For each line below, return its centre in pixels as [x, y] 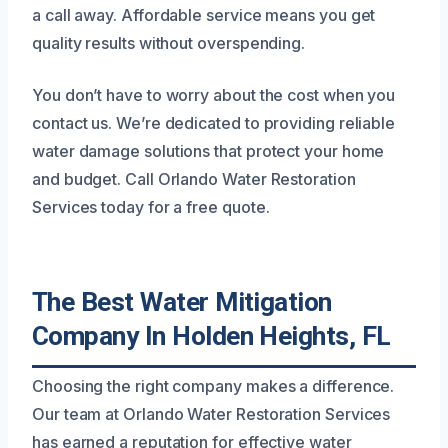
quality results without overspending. [169, 42]
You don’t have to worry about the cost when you [214, 94]
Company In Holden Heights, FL [211, 335]
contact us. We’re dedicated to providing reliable [214, 122]
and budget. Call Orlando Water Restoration [194, 178]
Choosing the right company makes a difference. [213, 385]
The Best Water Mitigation [182, 301]
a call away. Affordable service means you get [204, 14]
